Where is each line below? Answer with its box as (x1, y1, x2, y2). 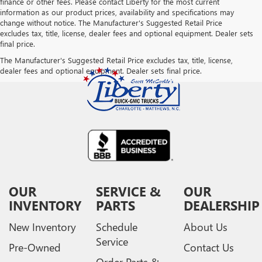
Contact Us (183, 240, 234, 254)
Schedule (96, 219, 138, 234)
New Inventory (9, 219, 76, 234)
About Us (183, 219, 227, 234)
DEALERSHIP (183, 196, 260, 214)
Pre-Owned (9, 240, 61, 254)
